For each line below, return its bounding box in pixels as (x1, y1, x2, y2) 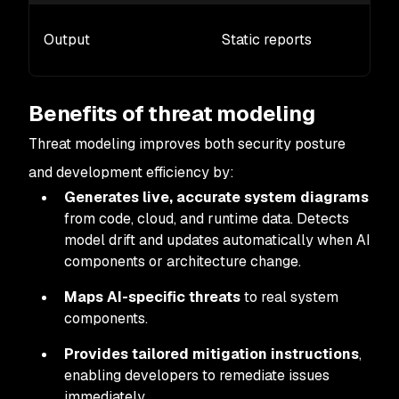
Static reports (222, 30, 312, 49)
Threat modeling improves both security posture (28, 134, 346, 153)
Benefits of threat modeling (28, 100, 315, 127)
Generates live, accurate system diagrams (64, 188, 369, 207)
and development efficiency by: (28, 163, 234, 182)
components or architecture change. (64, 252, 301, 271)
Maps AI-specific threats (64, 288, 240, 306)
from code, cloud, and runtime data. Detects (64, 209, 349, 228)
